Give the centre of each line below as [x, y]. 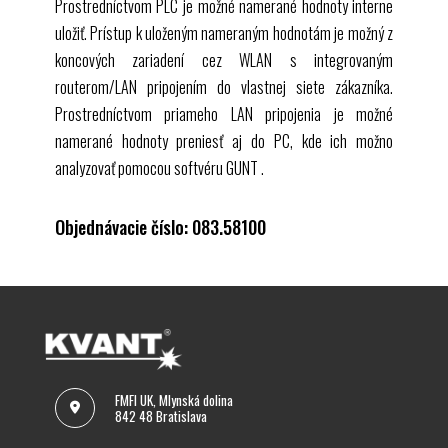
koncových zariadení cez [147, 59]
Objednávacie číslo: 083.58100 [160, 226]
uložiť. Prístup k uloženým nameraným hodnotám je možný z [224, 32]
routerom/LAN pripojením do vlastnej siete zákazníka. [224, 86]
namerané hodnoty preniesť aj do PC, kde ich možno [224, 140]
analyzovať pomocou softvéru [140, 167]
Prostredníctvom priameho [142, 113]
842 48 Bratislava [160, 415]
